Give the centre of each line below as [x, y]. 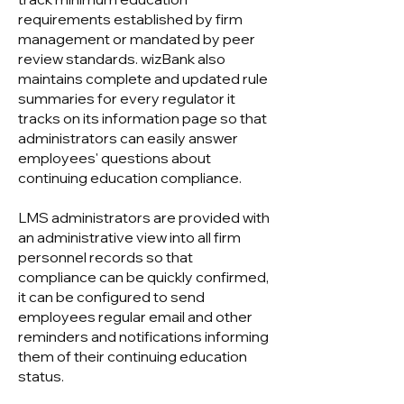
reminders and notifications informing [143, 336]
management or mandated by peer [137, 39]
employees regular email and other [135, 317]
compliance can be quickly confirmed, [143, 277]
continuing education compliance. [130, 178]
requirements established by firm [130, 19]
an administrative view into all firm [129, 237]
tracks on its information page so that [142, 118]
